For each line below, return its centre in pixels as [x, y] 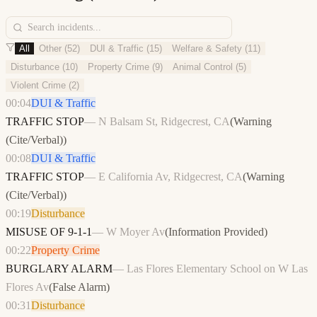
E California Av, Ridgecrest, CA [171, 177]
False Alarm [79, 287]
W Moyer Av [136, 232]
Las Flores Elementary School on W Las [217, 269]
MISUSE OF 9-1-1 [49, 232]
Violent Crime [38, 86]
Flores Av [27, 287]
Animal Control [203, 67]
